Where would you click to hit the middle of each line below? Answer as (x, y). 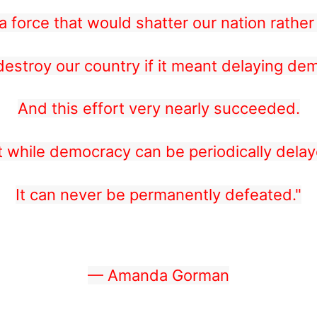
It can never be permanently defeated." (158, 194)
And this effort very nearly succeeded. (158, 109)
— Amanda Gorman (158, 275)
